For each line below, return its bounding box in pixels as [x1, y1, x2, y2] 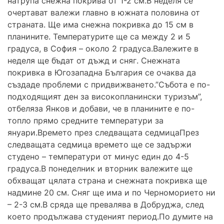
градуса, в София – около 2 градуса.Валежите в [7, 43, 198, 53]
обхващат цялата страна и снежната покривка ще [7, 175, 207, 185]
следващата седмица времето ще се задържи [7, 139, 191, 149]
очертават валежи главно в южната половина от [7, 7, 200, 17]
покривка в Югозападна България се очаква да [7, 67, 196, 77]
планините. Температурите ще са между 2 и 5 [7, 31, 190, 41]
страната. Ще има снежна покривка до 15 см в [7, 19, 193, 29]
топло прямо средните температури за [7, 115, 163, 125]
